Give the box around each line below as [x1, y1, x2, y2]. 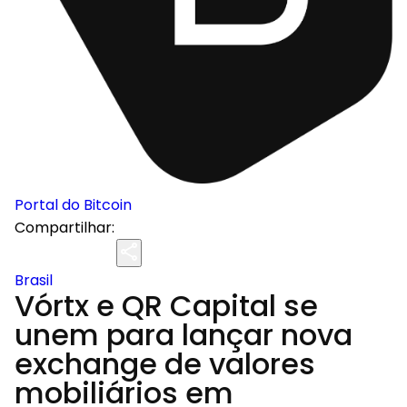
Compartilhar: [15, 217, 114, 238]
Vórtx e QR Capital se [15, 285, 318, 326]
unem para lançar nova [15, 314, 352, 355]
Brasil [15, 270, 53, 291]
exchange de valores [15, 343, 315, 384]
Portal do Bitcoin [15, 194, 132, 215]
